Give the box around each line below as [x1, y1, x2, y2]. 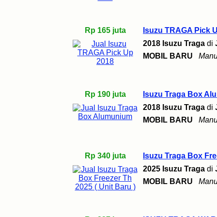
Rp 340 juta [84, 152, 126, 160]
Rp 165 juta [84, 26, 126, 34]
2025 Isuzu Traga [143, 165, 205, 173]
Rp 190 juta [84, 90, 126, 98]
